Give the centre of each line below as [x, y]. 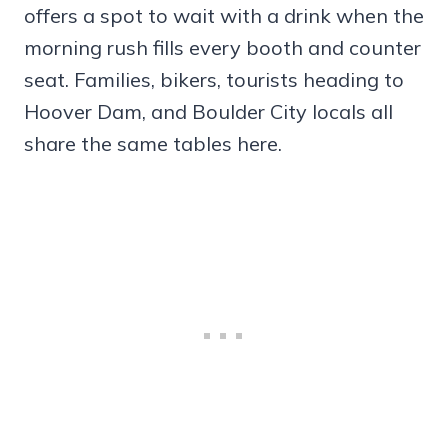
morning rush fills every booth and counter [222, 48]
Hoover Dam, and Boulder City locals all [208, 112]
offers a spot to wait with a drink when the [224, 16]
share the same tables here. [153, 144]
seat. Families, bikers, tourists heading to [214, 80]
